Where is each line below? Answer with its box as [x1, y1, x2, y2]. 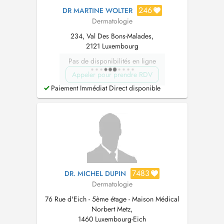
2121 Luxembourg [85, 41, 138, 51]
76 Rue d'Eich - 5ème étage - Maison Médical [45, 194, 179, 204]
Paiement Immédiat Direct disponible [48, 83, 160, 93]
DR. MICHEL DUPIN [64, 168, 126, 178]
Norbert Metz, [91, 204, 132, 214]
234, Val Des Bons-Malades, [70, 31, 153, 41]
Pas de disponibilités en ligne [68, 56, 156, 66]
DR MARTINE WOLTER [62, 5, 132, 15]
